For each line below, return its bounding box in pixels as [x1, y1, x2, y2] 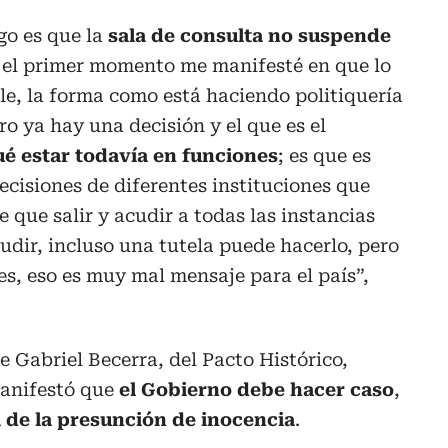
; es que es [278, 145, 371, 167]
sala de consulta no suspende [108, 25, 391, 47]
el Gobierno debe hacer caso [119, 379, 394, 401]
